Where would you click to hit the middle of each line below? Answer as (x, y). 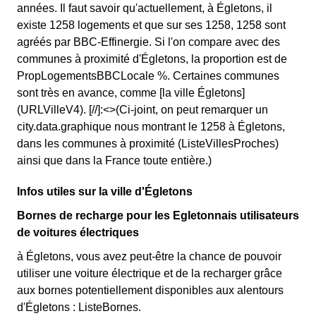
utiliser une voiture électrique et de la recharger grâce (150, 273)
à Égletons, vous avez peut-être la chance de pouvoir (149, 256)
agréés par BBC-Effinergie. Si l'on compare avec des (148, 42)
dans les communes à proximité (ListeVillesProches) (148, 144)
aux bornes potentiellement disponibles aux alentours (150, 290)
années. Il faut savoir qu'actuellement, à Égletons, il (145, 8)
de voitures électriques (78, 232)
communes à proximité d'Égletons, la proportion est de (152, 59)
